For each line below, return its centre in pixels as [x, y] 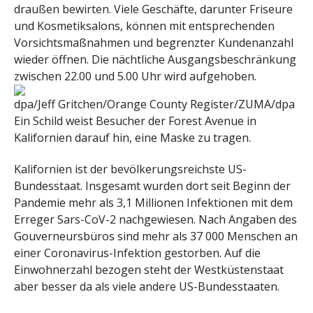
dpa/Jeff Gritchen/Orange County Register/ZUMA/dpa [154, 104]
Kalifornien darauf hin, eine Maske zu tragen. [132, 138]
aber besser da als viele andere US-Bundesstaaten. [147, 287]
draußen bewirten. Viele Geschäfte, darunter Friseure [153, 9]
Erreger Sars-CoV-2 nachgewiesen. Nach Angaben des [155, 220]
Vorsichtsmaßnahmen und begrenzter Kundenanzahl [154, 43]
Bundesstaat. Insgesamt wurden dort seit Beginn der [152, 186]
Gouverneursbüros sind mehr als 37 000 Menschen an [156, 236]
